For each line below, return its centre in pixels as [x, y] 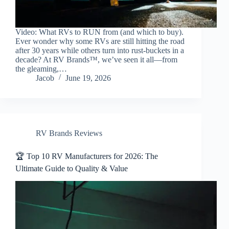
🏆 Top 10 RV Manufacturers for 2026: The [87, 156]
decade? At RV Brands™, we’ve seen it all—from [96, 60]
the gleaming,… [41, 69]
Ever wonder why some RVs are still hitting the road [100, 41]
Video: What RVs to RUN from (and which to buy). [99, 32]
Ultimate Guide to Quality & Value [72, 169]
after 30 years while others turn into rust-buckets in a [100, 51]
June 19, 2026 [88, 78]
